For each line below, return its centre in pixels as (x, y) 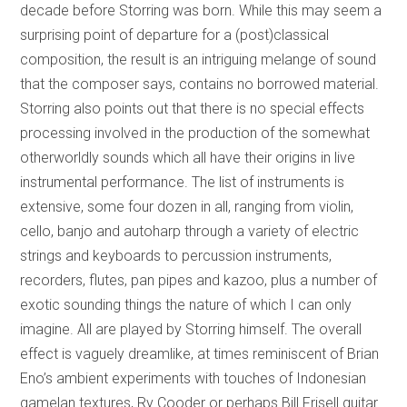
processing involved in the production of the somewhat (195, 133)
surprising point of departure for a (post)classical (175, 35)
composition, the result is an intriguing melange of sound (199, 59)
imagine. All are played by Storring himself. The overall (191, 329)
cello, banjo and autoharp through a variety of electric (190, 231)
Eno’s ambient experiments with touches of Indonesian (194, 378)
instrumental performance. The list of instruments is (183, 182)
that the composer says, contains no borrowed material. (200, 84)
